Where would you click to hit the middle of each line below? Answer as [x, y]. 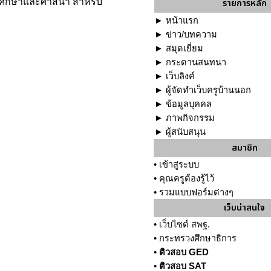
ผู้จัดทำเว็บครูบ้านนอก [208, 90]
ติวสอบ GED [184, 252]
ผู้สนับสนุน [186, 132]
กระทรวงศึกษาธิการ [198, 238]
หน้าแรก [182, 21]
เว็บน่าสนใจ [244, 208]
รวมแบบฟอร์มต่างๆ [196, 192]
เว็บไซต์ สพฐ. [184, 224]
